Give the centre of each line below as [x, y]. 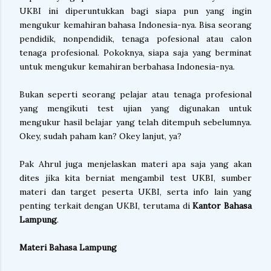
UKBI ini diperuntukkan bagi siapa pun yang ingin [135, 11]
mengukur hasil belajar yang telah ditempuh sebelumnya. [135, 122]
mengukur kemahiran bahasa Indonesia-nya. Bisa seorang [135, 25]
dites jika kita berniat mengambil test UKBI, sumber [135, 178]
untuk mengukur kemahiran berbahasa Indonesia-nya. [128, 67]
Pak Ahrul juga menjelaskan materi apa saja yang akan [135, 164]
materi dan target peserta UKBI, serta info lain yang [135, 192]
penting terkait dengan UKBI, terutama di [105, 206]
